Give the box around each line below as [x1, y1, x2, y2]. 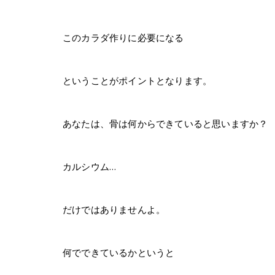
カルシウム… [63, 160, 117, 173]
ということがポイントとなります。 [63, 74, 212, 87]
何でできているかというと [63, 246, 175, 259]
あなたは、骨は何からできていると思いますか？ [63, 117, 268, 130]
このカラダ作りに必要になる [63, 31, 184, 44]
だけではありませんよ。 [63, 203, 166, 216]
